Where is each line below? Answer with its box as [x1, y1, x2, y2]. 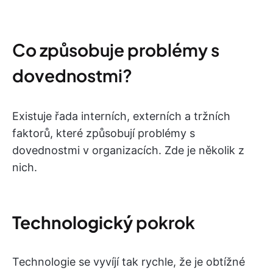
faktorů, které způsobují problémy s [12, 127, 195, 140]
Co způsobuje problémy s [12, 39, 219, 60]
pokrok [136, 211, 195, 233]
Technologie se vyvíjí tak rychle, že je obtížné [12, 255, 245, 268]
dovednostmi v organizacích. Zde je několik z [12, 144, 244, 157]
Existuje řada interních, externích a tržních [12, 110, 230, 122]
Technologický [12, 211, 136, 233]
